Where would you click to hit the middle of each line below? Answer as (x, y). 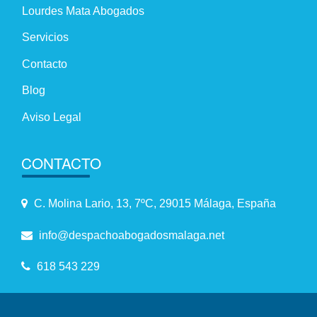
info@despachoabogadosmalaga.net (130, 235)
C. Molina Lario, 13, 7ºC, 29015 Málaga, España (154, 204)
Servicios (46, 38)
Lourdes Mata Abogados (83, 11)
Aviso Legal (52, 117)
